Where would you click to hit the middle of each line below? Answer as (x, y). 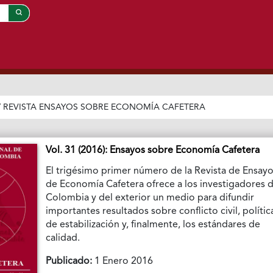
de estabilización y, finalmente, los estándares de (153, 225)
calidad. (63, 239)
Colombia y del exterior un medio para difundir (150, 198)
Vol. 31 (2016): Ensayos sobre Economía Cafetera (153, 151)
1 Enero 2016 (123, 262)
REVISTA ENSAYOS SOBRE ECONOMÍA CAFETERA (105, 108)
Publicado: (69, 262)
